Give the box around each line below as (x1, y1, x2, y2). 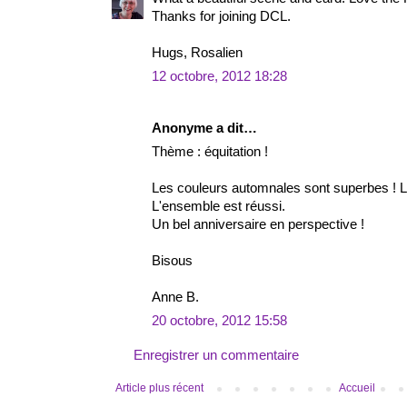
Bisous (152, 253, 193, 269)
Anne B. (152, 290, 199, 305)
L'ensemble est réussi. (152, 199, 285, 214)
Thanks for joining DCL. (152, 9, 291, 25)
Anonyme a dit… (152, 121, 257, 136)
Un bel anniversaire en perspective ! (152, 217, 364, 233)
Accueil (339, 382, 376, 395)
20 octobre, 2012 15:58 (152, 313, 287, 329)
